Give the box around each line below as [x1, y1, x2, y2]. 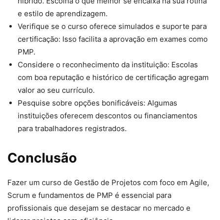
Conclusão [7, 150, 77, 166]
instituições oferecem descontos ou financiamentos [18, 111, 197, 121]
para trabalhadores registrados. [18, 124, 127, 134]
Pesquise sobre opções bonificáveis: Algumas [18, 98, 177, 108]
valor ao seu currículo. [18, 85, 95, 95]
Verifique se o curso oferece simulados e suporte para [18, 22, 207, 31]
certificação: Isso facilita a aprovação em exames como [18, 34, 208, 44]
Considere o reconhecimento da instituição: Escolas [18, 60, 198, 70]
